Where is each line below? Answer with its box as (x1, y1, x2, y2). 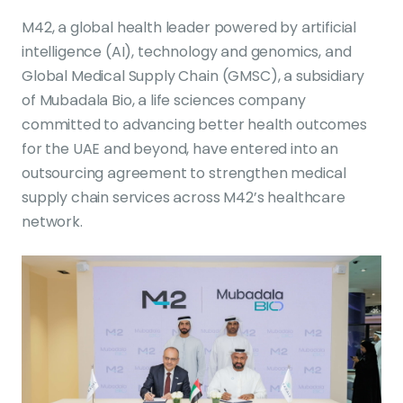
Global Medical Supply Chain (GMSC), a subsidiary (22, 66, 365, 86)
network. (22, 211, 83, 232)
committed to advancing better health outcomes (22, 114, 367, 135)
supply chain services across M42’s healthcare (22, 187, 345, 208)
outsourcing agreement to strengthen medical (22, 163, 347, 184)
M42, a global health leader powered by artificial (22, 17, 357, 38)
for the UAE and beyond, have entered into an (22, 139, 338, 159)
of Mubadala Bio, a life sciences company (22, 90, 306, 111)
